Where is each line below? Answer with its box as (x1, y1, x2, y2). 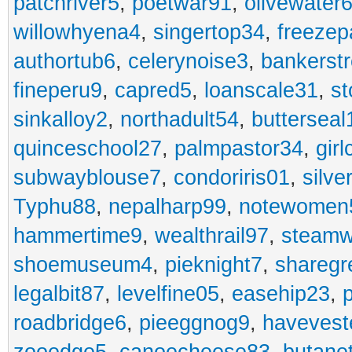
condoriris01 (174, 166, 290, 189)
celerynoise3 (128, 49, 248, 73)
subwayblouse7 (13, 166, 161, 189)
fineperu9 (13, 79, 102, 102)
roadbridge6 (13, 311, 126, 335)
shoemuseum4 (13, 253, 152, 277)
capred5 (115, 79, 192, 102)
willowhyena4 (13, 20, 141, 44)
